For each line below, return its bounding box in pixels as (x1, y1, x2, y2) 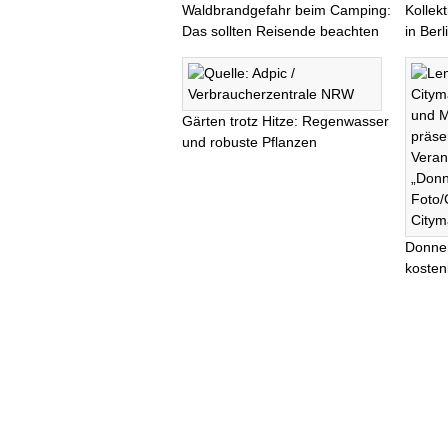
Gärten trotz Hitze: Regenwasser (182, 112, 389, 129)
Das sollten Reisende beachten (182, 22, 379, 39)
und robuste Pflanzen (182, 133, 317, 150)
